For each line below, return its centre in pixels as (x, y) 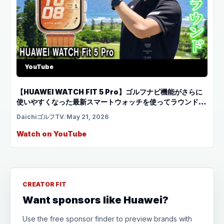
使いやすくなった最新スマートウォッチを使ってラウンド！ (111, 102)
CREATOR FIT (44, 184)
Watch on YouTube (51, 134)
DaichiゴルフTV (40, 117)
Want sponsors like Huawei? (95, 200)
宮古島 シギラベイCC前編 (58, 112)
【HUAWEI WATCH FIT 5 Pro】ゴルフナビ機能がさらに (109, 92)
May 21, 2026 (87, 117)
